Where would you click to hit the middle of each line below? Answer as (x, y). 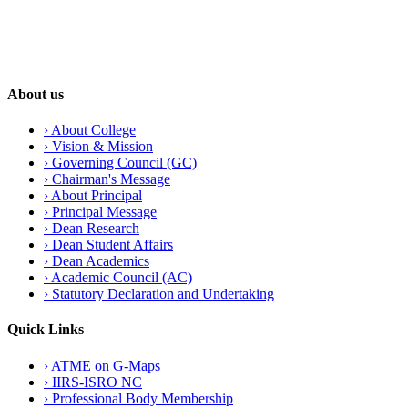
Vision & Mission (102, 146)
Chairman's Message (111, 179)
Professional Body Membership (143, 398)
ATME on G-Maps (106, 365)
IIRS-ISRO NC (97, 382)
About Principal (97, 195)
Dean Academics (101, 261)
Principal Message (104, 212)
